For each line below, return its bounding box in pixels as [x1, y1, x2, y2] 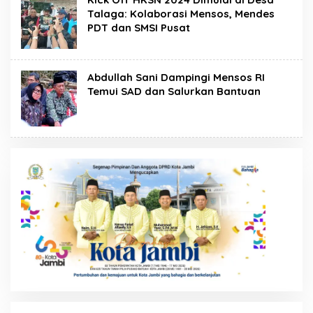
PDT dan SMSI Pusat [87, 21, 190, 34]
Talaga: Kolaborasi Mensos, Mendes [87, 7, 275, 20]
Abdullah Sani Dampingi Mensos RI [87, 71, 265, 84]
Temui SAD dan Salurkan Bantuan [87, 85, 261, 98]
